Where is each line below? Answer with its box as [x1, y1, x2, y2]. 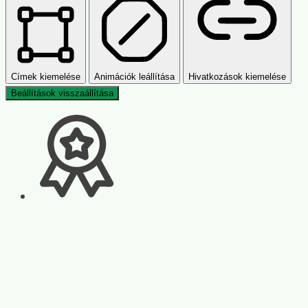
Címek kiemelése [11, 71, 80, 82]
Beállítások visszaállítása [11, 87, 113, 98]
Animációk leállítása [93, 71, 175, 82]
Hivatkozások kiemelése [188, 71, 286, 82]
